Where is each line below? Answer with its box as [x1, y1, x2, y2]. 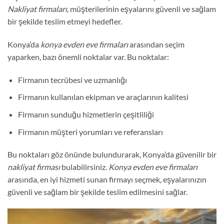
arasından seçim [128, 39, 184, 49]
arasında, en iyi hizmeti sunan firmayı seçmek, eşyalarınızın [7, 174, 206, 184]
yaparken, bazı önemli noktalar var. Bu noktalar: [7, 51, 169, 61]
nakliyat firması [7, 162, 60, 172]
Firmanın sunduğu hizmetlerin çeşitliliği [17, 109, 154, 119]
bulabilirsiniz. [60, 162, 108, 172]
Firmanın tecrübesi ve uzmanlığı [17, 74, 127, 84]
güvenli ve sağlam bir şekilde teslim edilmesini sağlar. [7, 187, 187, 197]
